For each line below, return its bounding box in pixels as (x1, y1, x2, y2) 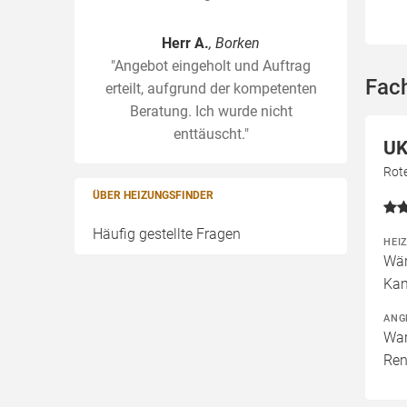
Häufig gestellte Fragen (93, 225, 241, 243)
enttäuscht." (173, 125, 249, 143)
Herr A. (162, 35, 209, 52)
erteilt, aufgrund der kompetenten (104, 80, 317, 97)
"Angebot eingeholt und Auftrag (111, 57, 311, 74)
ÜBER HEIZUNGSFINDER (93, 189, 213, 202)
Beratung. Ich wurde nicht (129, 103, 293, 120)
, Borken (209, 35, 260, 52)
